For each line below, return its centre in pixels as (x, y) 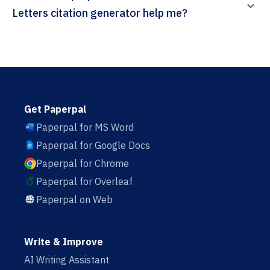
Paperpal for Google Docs (93, 146)
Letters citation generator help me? (119, 13)
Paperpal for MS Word (85, 127)
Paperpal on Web (74, 200)
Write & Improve (64, 242)
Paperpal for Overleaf (84, 182)
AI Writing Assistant (67, 260)
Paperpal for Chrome (83, 164)
